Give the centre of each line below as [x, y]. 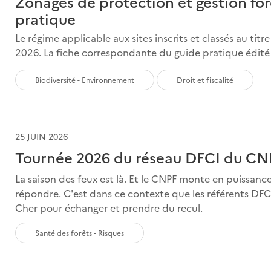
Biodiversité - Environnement [85, 79]
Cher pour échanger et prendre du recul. [109, 207]
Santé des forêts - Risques [80, 232]
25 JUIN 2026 [42, 136]
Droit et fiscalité [205, 79]
